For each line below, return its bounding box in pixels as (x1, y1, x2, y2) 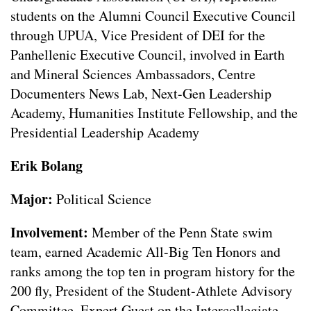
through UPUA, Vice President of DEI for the (10, 26, 265, 45)
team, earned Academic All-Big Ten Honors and (10, 242, 280, 262)
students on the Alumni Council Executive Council (10, 6, 296, 26)
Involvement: (10, 222, 92, 243)
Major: (10, 189, 53, 210)
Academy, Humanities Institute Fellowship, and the (10, 103, 298, 123)
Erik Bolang (10, 155, 83, 176)
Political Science (53, 190, 151, 209)
